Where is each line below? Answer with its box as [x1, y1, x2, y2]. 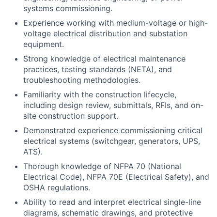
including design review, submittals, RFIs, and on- [23, 100, 203, 110]
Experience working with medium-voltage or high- [23, 18, 208, 28]
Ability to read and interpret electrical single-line [23, 197, 201, 207]
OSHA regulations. [23, 183, 90, 192]
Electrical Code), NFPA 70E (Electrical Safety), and [23, 172, 209, 182]
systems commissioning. [23, 3, 112, 13]
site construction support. [23, 111, 118, 121]
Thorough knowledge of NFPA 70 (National [23, 161, 181, 171]
